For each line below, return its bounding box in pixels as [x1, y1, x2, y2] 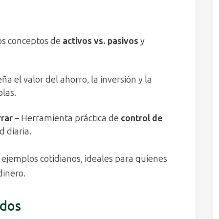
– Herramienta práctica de [13, 112, 121, 124]
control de [121, 112, 163, 124]
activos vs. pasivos [63, 35, 138, 46]
